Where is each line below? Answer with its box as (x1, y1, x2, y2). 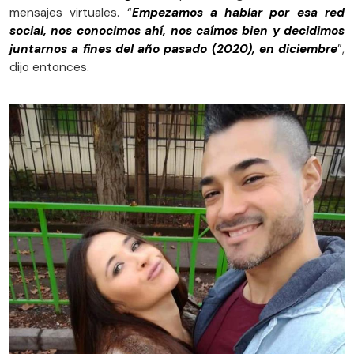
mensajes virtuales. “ (9, 4, 132, 21)
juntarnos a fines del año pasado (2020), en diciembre (9, 40, 337, 57)
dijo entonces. (9, 58, 89, 75)
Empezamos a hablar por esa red (131, 4, 345, 21)
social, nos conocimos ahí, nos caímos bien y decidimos (9, 22, 345, 39)
